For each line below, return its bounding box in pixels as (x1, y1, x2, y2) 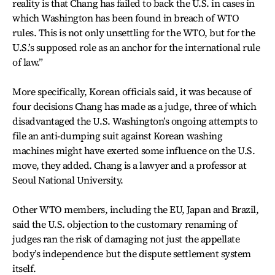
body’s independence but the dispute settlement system (12, 247, 251, 260)
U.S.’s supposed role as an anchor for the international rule (12, 41, 260, 54)
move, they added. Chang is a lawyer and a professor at (12, 158, 247, 172)
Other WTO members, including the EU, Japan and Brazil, (12, 203, 259, 216)
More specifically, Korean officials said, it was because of (12, 85, 252, 98)
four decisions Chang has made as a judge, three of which (12, 99, 257, 113)
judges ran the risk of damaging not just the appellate (12, 232, 240, 246)
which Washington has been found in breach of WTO (12, 11, 239, 25)
